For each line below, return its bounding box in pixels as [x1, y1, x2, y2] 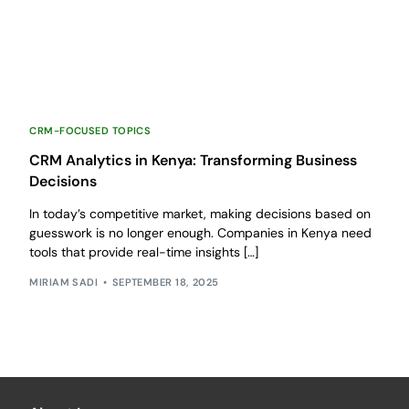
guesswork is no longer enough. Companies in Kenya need [29, 225, 372, 242]
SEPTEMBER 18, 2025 [111, 275, 219, 288]
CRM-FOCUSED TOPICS [29, 124, 152, 138]
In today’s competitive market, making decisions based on [29, 205, 372, 223]
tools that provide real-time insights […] [29, 244, 259, 261]
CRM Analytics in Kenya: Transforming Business [29, 151, 358, 171]
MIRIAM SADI [29, 275, 99, 288]
